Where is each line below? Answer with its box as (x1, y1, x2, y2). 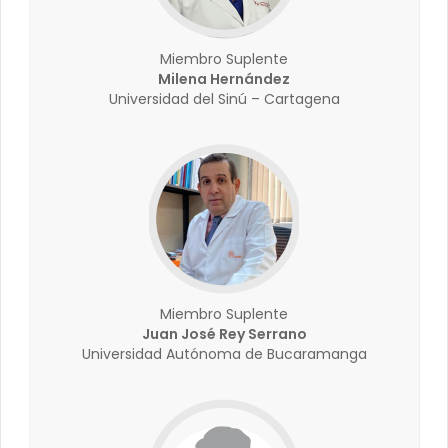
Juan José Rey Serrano (141, 324, 307, 344)
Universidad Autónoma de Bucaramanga (81, 344, 367, 364)
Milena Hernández (158, 69, 290, 89)
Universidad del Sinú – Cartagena (108, 89, 340, 109)
